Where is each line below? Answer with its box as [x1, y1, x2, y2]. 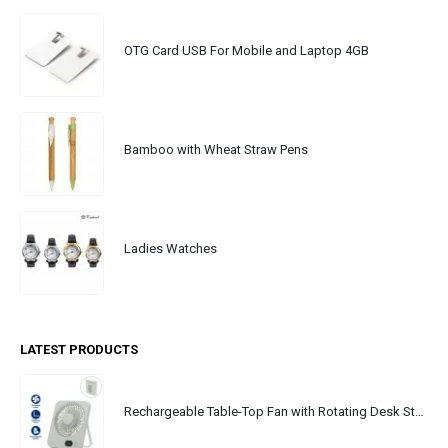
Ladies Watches [124, 240, 217, 256]
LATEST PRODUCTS [20, 342, 138, 358]
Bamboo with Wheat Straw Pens [124, 142, 308, 158]
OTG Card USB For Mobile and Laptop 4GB [124, 43, 369, 59]
